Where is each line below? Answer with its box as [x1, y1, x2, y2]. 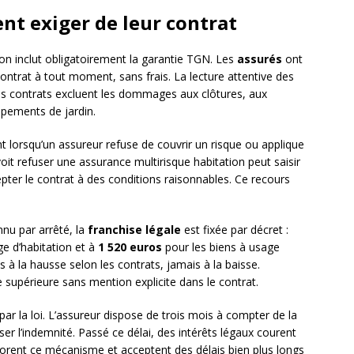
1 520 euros [98, 239, 162, 255]
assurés [237, 51, 282, 67]
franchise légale [88, 222, 181, 238]
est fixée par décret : [181, 222, 288, 238]
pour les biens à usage [162, 239, 280, 255]
